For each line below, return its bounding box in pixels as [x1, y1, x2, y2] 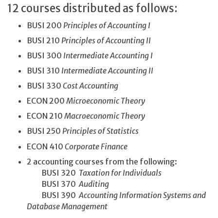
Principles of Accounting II [61, 35, 151, 45]
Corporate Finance [65, 141, 127, 151]
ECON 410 [27, 141, 65, 151]
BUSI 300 [27, 50, 63, 60]
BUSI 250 [27, 126, 62, 136]
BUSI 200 [27, 20, 63, 30]
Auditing [79, 179, 110, 189]
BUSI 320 [27, 167, 79, 178]
